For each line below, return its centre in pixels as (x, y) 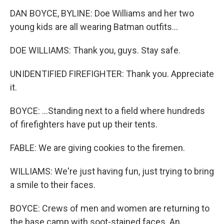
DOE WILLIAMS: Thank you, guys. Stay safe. (95, 50)
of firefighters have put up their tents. (84, 124)
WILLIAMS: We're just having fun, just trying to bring (112, 171)
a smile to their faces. (53, 185)
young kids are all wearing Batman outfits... (94, 27)
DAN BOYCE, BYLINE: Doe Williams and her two (102, 13)
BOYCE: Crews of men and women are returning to (110, 208)
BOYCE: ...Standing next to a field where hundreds (107, 111)
